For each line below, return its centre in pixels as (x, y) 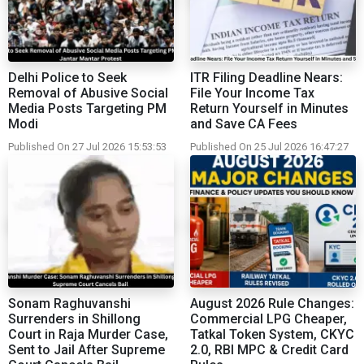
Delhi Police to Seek (67, 77)
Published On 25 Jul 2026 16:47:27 (269, 146)
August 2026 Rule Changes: (272, 303)
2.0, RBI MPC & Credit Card (269, 349)
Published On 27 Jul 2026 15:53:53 (87, 146)
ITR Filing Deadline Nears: (266, 77)
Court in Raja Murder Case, (88, 334)
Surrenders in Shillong (74, 318)
